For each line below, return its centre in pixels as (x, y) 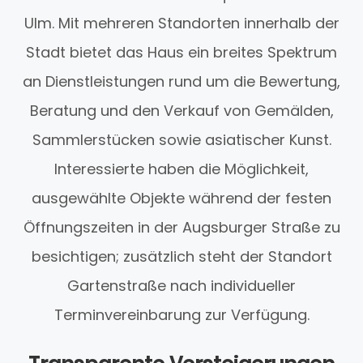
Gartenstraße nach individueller (181, 286)
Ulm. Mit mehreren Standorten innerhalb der (181, 23)
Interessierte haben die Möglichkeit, (181, 169)
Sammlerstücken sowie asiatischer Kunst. (181, 140)
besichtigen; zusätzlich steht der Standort (181, 257)
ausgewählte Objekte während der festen (181, 199)
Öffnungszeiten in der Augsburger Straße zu (181, 228)
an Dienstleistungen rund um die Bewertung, (181, 82)
